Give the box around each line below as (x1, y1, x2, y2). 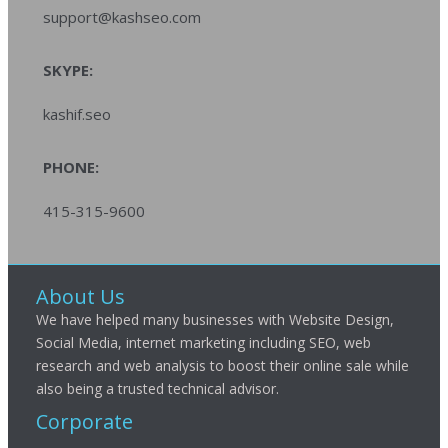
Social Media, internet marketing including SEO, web (35, 332, 371, 352)
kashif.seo (43, 103, 111, 124)
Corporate (35, 407, 133, 435)
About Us (35, 282, 125, 310)
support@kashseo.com (43, 6, 201, 27)
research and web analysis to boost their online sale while (35, 355, 409, 375)
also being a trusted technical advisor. (35, 378, 279, 398)
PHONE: (43, 156, 99, 177)
